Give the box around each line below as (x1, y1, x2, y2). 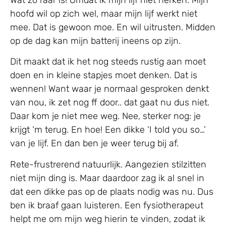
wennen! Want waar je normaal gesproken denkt (10, 83, 209, 95)
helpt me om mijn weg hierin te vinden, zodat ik (10, 213, 205, 224)
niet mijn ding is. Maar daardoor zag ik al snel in (10, 172, 204, 184)
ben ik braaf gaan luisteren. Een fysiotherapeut (10, 199, 203, 211)
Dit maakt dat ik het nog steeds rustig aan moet (10, 56, 206, 68)
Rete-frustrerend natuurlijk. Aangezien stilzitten (10, 158, 206, 170)
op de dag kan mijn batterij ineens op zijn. (10, 35, 181, 47)
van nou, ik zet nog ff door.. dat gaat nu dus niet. (10, 97, 209, 108)
